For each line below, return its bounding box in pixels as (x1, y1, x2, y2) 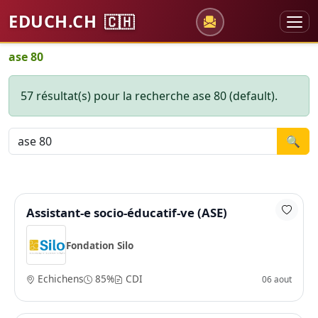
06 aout (262, 273, 292, 285)
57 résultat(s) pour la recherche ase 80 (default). (21, 88, 278, 104)
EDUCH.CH (9, 10, 102, 33)
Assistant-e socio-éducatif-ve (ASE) (26, 204, 227, 221)
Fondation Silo (66, 238, 133, 252)
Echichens (35, 272, 84, 285)
